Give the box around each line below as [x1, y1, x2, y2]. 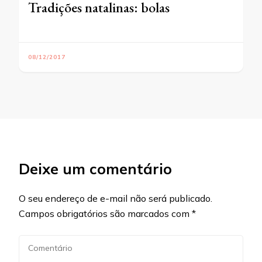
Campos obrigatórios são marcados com [19, 207, 192, 219]
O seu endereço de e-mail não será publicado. [19, 192, 212, 204]
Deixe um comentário [19, 159, 172, 178]
